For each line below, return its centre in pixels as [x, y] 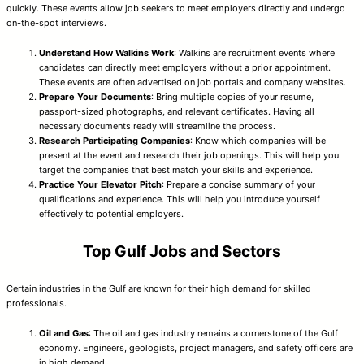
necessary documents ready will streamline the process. [157, 126]
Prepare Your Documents [95, 96]
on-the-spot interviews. [56, 22]
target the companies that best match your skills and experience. [176, 169]
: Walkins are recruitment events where [254, 52]
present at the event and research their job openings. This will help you [189, 155]
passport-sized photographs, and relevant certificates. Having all [177, 111]
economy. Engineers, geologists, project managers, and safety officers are [196, 348]
